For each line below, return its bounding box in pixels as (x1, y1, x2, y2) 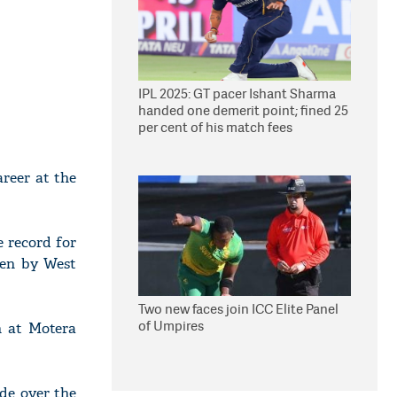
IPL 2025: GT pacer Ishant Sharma (138, 84, 336, 103)
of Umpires (138, 316, 204, 335)
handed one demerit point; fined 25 (138, 101, 348, 120)
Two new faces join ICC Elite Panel (138, 300, 339, 318)
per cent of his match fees (138, 118, 292, 136)
